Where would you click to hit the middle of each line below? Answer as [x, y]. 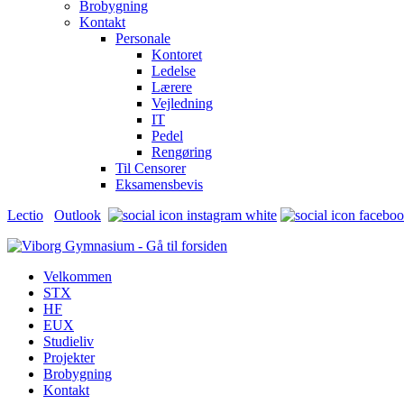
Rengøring [182, 152]
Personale [143, 38]
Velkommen [78, 276]
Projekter [69, 358]
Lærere [172, 87]
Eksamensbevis [159, 184]
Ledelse [174, 71]
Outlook [78, 215]
